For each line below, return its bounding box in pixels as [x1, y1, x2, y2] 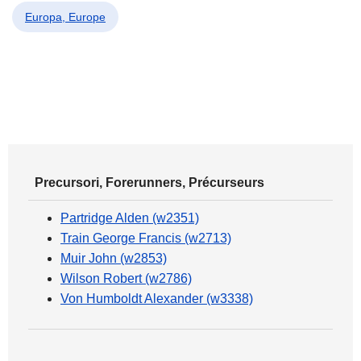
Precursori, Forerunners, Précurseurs [35, 176, 264, 189]
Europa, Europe [25, 10, 106, 23]
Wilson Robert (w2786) [60, 272, 192, 285]
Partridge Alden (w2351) [60, 211, 199, 225]
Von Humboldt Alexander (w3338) [60, 292, 253, 305]
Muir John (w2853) [60, 251, 167, 265]
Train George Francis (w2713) [60, 231, 231, 245]
